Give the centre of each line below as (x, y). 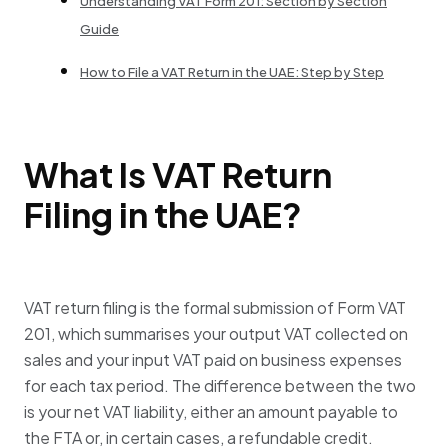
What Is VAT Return (178, 174)
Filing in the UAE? (163, 214)
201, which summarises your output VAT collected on (216, 333)
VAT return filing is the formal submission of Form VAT (215, 307)
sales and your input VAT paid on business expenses (213, 359)
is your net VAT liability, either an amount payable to (211, 411)
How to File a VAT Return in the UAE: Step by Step (232, 72)
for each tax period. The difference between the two (220, 385)
